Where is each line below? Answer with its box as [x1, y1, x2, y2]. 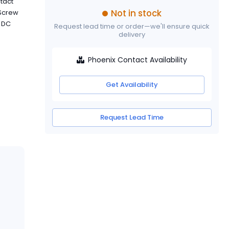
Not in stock [110, 7, 162, 19]
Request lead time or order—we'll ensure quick [54, 21, 210, 31]
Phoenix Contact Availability [88, 54, 188, 65]
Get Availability [106, 79, 158, 89]
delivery [119, 29, 145, 39]
